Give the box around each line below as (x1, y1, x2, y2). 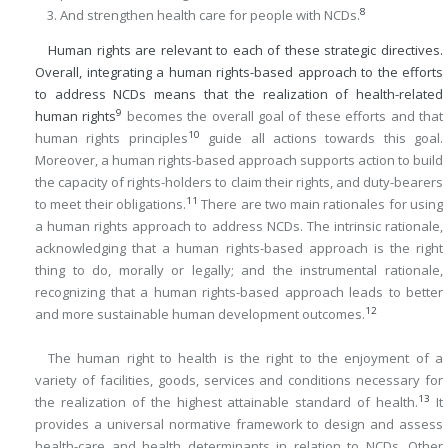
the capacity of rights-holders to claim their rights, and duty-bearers (35, 173, 443, 192)
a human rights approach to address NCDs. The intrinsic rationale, (35, 217, 443, 236)
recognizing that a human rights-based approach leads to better (35, 283, 443, 302)
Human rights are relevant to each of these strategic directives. (48, 41, 443, 60)
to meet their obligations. (35, 195, 186, 214)
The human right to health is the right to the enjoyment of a (48, 349, 443, 368)
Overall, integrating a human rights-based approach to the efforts (35, 63, 443, 82)
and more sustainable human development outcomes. (35, 305, 365, 324)
